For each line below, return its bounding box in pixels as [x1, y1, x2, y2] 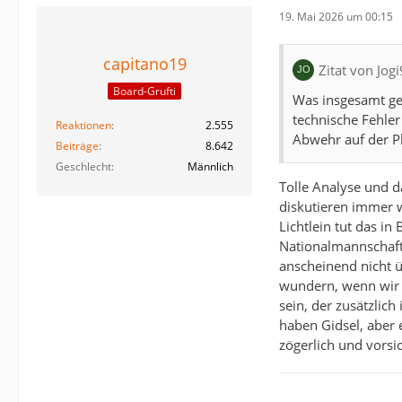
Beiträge [56, 137, 99, 153]
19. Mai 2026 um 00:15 [279, 8, 393, 24]
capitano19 [102, 53, 187, 75]
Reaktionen [56, 117, 111, 133]
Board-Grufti [113, 83, 176, 99]
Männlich [188, 158, 233, 174]
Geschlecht [56, 158, 111, 174]
